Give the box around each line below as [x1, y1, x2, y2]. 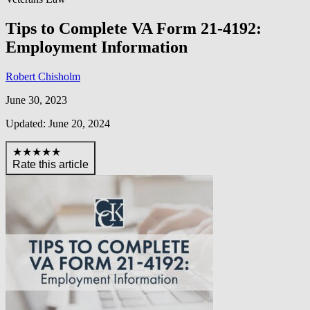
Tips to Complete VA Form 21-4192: [6, 19, 262, 37]
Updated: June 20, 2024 [6, 117, 110, 129]
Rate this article [12, 158, 89, 170]
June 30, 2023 [6, 93, 67, 106]
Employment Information [6, 37, 188, 56]
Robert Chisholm [6, 70, 80, 82]
